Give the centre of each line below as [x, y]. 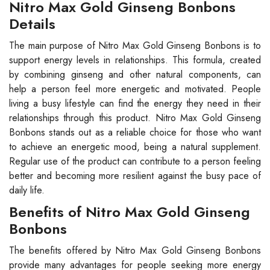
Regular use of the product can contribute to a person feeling [135, 161]
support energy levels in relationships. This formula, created [135, 60]
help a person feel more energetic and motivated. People [135, 89]
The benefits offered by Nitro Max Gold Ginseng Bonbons [135, 250]
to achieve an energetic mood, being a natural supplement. [135, 146]
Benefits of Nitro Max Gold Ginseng [130, 212]
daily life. [27, 190]
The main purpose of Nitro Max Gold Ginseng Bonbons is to [135, 45]
